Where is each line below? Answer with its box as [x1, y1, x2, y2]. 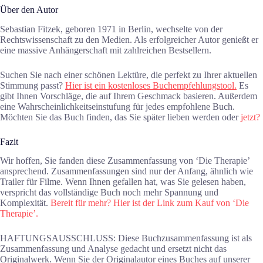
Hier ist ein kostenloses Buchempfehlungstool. [65, 80, 237, 90]
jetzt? [241, 112, 260, 122]
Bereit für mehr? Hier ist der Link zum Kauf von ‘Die [50, 198, 249, 208]
